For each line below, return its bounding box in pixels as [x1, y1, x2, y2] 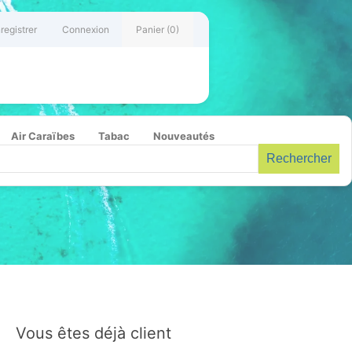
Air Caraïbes [11, 130, 75, 142]
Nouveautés [153, 130, 214, 142]
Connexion [62, 24, 109, 35]
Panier [136, 24, 164, 35]
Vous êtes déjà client [15, 324, 171, 343]
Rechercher [266, 152, 332, 165]
